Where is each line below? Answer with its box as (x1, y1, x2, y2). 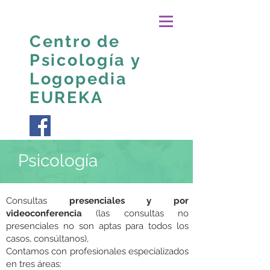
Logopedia (30, 69, 128, 88)
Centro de (30, 32, 121, 51)
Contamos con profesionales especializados (6, 246, 189, 257)
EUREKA (30, 88, 104, 107)
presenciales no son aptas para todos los (6, 221, 189, 231)
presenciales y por (69, 195, 189, 206)
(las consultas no (96, 208, 189, 219)
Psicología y (30, 51, 141, 69)
